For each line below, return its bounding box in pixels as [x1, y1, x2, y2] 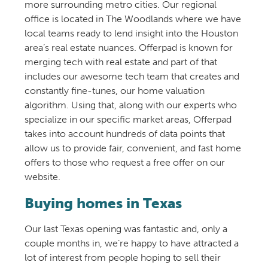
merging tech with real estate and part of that [24, 56, 217, 68]
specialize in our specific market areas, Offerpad [24, 113, 232, 125]
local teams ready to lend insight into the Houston [24, 27, 238, 39]
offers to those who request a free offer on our [24, 156, 225, 168]
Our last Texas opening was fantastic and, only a [24, 223, 227, 235]
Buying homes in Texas [24, 194, 182, 212]
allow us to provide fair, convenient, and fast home [24, 142, 241, 154]
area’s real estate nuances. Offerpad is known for [24, 41, 233, 53]
